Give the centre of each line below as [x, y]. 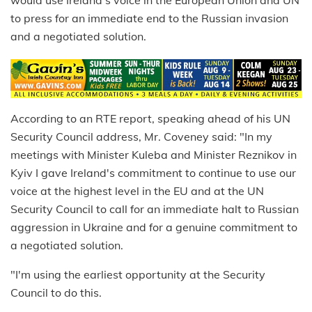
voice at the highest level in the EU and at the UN [137, 190]
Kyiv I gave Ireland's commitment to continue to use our [153, 172]
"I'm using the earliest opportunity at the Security [138, 274]
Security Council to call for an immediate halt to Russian [155, 209]
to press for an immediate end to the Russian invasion [149, 18]
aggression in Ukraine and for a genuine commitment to [154, 227]
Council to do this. [56, 292]
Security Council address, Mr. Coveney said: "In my [141, 136]
